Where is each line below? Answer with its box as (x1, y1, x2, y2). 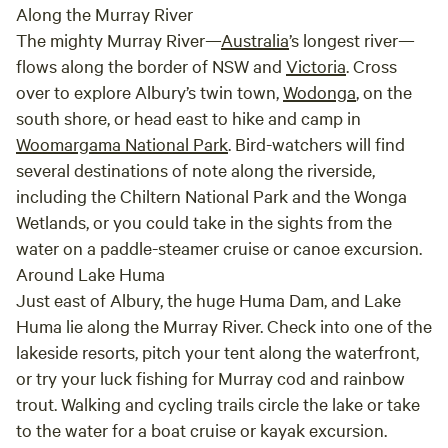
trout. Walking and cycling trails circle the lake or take (16, 392, 420, 415)
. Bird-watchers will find (228, 132, 405, 155)
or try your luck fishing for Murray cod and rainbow (16, 366, 405, 389)
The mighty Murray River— (16, 28, 221, 51)
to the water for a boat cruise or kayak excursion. (16, 418, 387, 441)
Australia (221, 28, 289, 51)
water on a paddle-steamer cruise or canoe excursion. (16, 236, 430, 259)
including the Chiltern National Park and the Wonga (16, 184, 407, 207)
